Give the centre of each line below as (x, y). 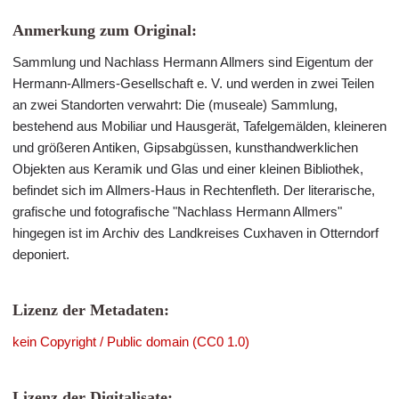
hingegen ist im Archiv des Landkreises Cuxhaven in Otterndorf (195, 233)
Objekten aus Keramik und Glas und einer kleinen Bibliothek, (188, 169)
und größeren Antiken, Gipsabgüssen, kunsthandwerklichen (185, 147)
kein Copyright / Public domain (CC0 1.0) (131, 342)
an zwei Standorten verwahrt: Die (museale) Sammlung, (175, 105)
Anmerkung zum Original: (105, 30)
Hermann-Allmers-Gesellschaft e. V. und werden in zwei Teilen (193, 83)
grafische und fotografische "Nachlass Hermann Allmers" (177, 212)
